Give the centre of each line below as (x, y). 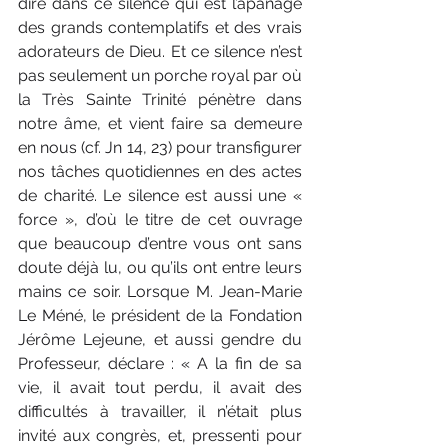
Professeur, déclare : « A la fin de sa (160, 363)
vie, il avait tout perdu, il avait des (160, 387)
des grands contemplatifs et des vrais (160, 27)
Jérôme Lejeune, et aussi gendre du (160, 339)
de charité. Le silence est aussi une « (160, 195)
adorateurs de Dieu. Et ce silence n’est (160, 51)
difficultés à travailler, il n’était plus (160, 411)
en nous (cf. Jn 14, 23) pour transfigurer (160, 147)
